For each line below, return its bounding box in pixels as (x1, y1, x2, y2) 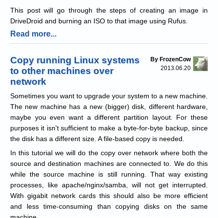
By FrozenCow (150, 55, 191, 63)
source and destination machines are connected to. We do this (10, 159, 208, 167)
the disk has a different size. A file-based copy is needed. (10, 134, 184, 143)
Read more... (10, 29, 56, 38)
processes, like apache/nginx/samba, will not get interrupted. (10, 181, 208, 189)
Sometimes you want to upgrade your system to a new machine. (10, 91, 208, 100)
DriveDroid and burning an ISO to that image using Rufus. (10, 17, 188, 25)
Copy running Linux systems (10, 54, 140, 65)
